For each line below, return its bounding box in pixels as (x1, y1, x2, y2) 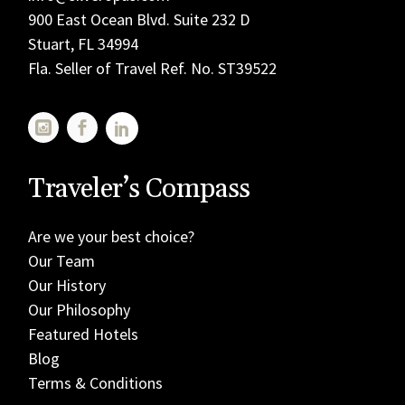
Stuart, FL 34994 (28, 33, 139, 54)
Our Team (28, 250, 96, 271)
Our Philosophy (28, 298, 131, 320)
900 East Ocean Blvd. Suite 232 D (28, 8, 250, 30)
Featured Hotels (28, 323, 139, 344)
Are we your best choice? (28, 225, 195, 247)
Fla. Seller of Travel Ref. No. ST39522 (28, 57, 278, 79)
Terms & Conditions (28, 372, 164, 393)
